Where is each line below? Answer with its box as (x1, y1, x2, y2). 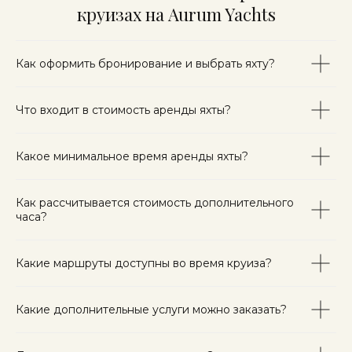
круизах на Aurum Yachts (76, 2, 276, 26)
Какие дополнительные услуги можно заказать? (16, 302, 287, 317)
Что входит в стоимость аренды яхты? (16, 102, 231, 117)
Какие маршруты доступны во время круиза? (16, 255, 272, 270)
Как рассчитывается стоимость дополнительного (16, 195, 294, 210)
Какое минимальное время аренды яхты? (16, 148, 248, 163)
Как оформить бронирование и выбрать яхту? (16, 56, 275, 71)
